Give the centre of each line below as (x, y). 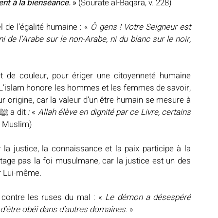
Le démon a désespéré (148, 198)
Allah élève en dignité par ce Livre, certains (114, 112)
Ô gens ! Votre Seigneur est (140, 27)
